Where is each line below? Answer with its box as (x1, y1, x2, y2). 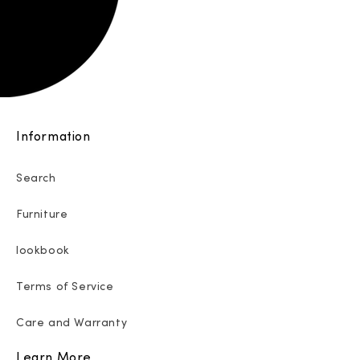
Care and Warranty (16, 315, 128, 329)
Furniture (16, 207, 68, 221)
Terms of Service (16, 279, 114, 293)
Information (16, 128, 91, 144)
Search (16, 170, 56, 185)
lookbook (16, 243, 70, 257)
